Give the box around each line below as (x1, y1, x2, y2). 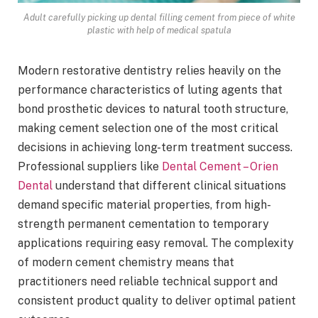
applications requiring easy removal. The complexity (18, 236, 294, 250)
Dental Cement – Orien (159, 159, 278, 173)
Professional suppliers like (18, 159, 159, 173)
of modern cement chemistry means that (18, 255, 234, 269)
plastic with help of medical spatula (87, 24, 231, 35)
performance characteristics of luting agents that (18, 82, 283, 97)
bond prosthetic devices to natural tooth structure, (18, 102, 288, 116)
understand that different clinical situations (53, 178, 286, 192)
